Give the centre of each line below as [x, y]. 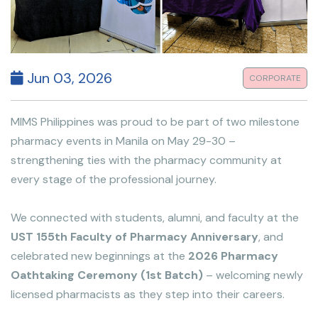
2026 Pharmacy [233, 256]
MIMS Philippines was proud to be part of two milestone [155, 122]
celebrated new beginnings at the [99, 256]
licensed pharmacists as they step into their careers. [148, 295]
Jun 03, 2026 [68, 78]
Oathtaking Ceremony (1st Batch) [107, 275]
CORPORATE [275, 78]
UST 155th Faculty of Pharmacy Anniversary [135, 237]
